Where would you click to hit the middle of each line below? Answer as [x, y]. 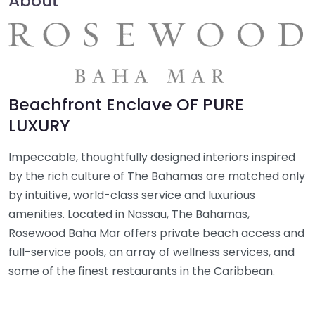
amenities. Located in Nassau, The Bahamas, [129, 214]
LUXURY [39, 126]
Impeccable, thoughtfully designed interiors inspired [152, 157]
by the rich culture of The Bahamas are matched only [157, 176]
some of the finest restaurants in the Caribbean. [142, 271]
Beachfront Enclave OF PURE [126, 104]
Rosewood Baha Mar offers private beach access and [156, 233]
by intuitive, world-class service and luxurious [132, 195]
